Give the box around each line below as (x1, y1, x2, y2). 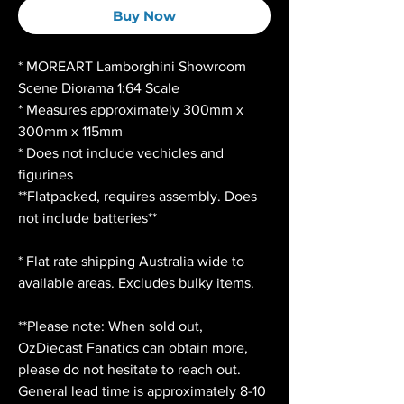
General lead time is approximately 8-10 (18, 383, 266, 399)
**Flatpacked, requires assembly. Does (18, 188, 257, 205)
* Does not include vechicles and (18, 145, 224, 161)
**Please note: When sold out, (18, 318, 203, 335)
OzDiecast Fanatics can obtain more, (18, 340, 248, 356)
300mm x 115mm (18, 124, 123, 140)
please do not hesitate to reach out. (18, 362, 241, 378)
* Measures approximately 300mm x (18, 102, 243, 118)
